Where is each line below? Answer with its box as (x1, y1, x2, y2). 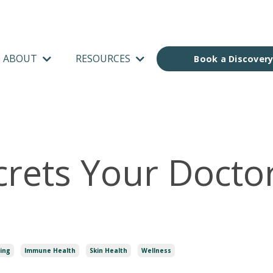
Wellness (141, 246, 171, 255)
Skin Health (90, 246, 127, 255)
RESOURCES (76, 51, 133, 65)
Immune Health (24, 246, 76, 255)
